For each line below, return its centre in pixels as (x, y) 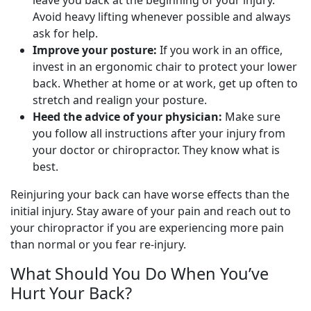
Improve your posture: (95, 50)
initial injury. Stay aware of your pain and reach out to (151, 211)
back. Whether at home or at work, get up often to (165, 83)
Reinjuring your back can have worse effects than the (150, 194)
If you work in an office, (220, 50)
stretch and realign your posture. (120, 100)
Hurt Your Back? (71, 293)
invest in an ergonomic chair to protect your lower (165, 67)
